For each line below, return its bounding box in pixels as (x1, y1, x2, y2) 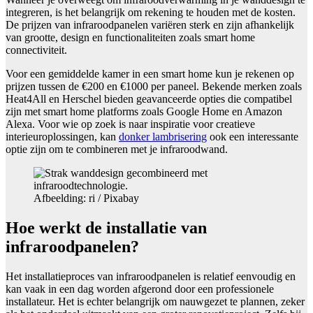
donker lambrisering (119, 131, 207, 143)
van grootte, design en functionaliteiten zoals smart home (6, 31, 255, 44)
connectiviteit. (6, 44, 67, 57)
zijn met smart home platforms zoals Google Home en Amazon (6, 105, 282, 118)
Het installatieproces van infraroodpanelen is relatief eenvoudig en (6, 270, 296, 282)
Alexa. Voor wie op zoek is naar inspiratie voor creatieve (6, 118, 255, 131)
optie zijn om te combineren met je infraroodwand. (6, 143, 228, 156)
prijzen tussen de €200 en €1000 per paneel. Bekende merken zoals (6, 80, 302, 93)
